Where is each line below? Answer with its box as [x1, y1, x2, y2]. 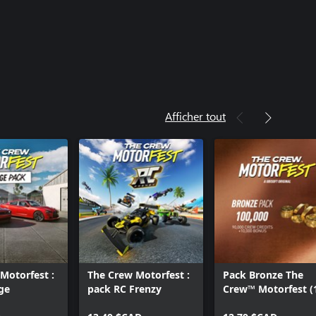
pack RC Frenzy [87, 281, 162, 296]
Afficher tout [165, 108, 226, 123]
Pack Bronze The [223, 267, 303, 281]
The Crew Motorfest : [87, 267, 190, 281]
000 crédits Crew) [223, 296, 307, 310]
